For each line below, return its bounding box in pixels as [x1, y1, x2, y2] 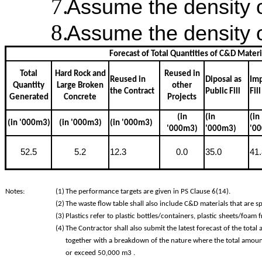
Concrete [64, 93, 96, 102]
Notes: [5, 188, 25, 195]
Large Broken [57, 81, 104, 90]
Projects [167, 93, 196, 102]
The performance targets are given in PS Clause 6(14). [65, 188, 230, 195]
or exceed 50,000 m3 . [65, 249, 135, 257]
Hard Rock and [54, 70, 106, 78]
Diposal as [205, 75, 242, 84]
